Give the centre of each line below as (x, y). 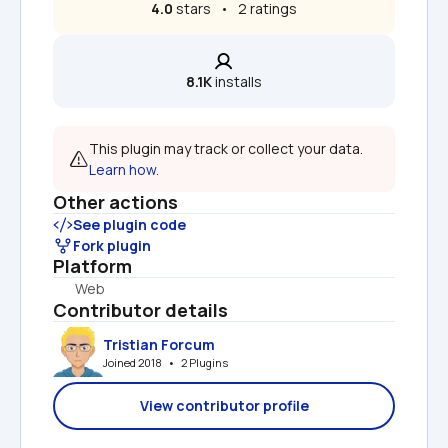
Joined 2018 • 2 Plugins (165, 362)
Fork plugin (112, 245)
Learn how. (124, 169)
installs (237, 81)
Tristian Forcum (159, 344)
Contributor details (140, 310)
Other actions (115, 202)
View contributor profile (224, 405)
